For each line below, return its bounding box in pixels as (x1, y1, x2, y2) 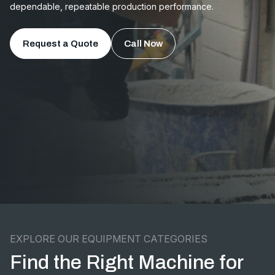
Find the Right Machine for (10, 252, 243, 273)
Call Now (124, 39, 163, 48)
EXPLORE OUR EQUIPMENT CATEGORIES (10, 233, 207, 245)
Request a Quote (23, 39, 98, 48)
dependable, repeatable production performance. (10, 1, 214, 12)
